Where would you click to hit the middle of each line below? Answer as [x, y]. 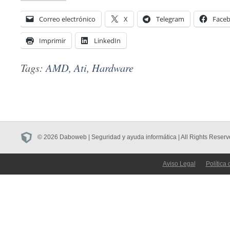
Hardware [113, 68]
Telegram [170, 19]
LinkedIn [107, 41]
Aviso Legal [179, 164]
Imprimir [52, 41]
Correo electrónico [67, 19]
